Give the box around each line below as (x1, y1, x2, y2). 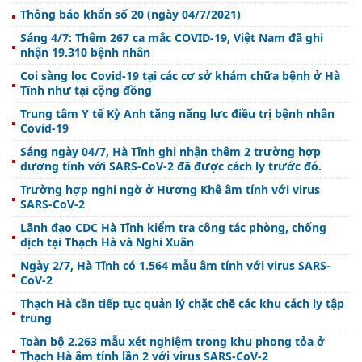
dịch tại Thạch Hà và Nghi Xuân (20, 234, 194, 250)
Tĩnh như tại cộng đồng (20, 82, 152, 99)
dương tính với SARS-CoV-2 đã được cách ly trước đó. (20, 158, 322, 175)
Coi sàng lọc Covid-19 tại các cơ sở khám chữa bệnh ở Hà (20, 68, 340, 84)
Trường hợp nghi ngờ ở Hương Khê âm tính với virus (20, 182, 320, 198)
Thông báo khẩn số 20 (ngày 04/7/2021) (20, 6, 241, 23)
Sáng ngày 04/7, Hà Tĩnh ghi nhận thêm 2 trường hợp (20, 144, 321, 160)
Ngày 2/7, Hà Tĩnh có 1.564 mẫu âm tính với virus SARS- (20, 258, 330, 274)
